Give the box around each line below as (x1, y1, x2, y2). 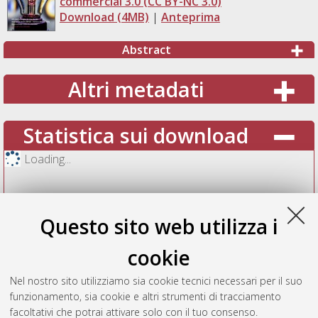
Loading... (23, 150, 71, 167)
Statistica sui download (23, 121, 249, 150)
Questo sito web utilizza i (40, 213, 278, 240)
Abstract (121, 41, 171, 57)
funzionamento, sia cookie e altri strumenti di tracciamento (10, 290, 281, 303)
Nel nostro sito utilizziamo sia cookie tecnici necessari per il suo (10, 274, 302, 287)
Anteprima (160, 9, 220, 25)
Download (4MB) (59, 9, 149, 25)
